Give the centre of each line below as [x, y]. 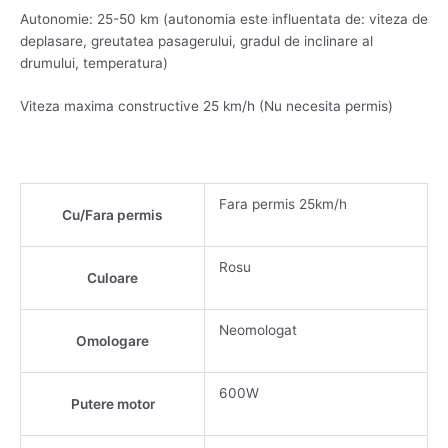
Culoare [112, 278]
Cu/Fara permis [112, 215]
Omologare [112, 341]
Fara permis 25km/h [282, 204]
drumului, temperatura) [94, 62]
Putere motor [112, 404]
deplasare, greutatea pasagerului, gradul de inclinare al [196, 40]
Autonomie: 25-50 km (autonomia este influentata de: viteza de [224, 18]
